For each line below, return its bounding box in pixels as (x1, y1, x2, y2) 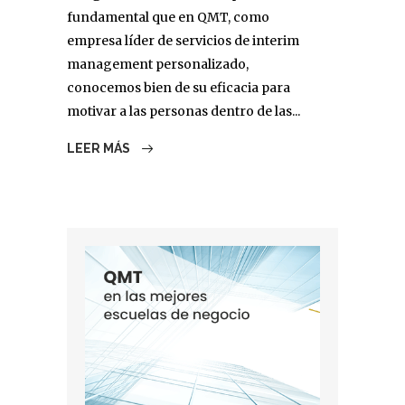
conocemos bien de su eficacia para (67, 79, 290, 96)
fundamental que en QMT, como (67, 8, 269, 25)
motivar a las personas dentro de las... (67, 102, 300, 119)
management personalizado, (67, 55, 249, 72)
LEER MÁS (67, 140, 133, 155)
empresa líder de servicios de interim (67, 32, 299, 49)
